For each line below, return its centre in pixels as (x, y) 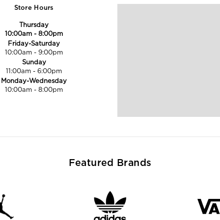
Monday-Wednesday (34, 81)
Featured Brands (110, 163)
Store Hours (34, 8)
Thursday (34, 25)
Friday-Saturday (34, 43)
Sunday (34, 62)
